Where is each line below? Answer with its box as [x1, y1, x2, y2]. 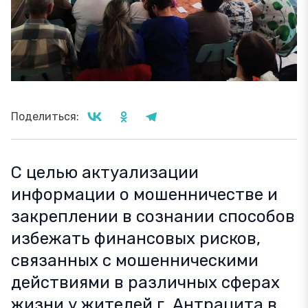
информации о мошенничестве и [11, 185, 278, 204]
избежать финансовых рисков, [11, 229, 261, 248]
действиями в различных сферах [11, 273, 280, 292]
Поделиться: [11, 110, 79, 123]
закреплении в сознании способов [11, 207, 295, 226]
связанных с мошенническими [11, 251, 258, 270]
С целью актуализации [11, 163, 199, 182]
